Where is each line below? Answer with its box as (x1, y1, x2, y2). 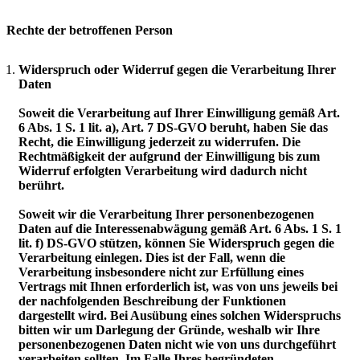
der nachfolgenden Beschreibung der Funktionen (18, 294, 286, 309)
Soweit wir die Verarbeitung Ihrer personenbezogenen (18, 207, 314, 222)
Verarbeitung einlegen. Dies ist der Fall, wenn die (18, 251, 285, 265)
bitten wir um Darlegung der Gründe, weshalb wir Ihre (18, 323, 320, 337)
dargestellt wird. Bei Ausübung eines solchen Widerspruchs (18, 309, 341, 323)
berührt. (18, 178, 64, 193)
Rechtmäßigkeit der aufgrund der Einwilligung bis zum (18, 149, 320, 164)
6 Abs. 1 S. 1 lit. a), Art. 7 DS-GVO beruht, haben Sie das (18, 121, 328, 135)
